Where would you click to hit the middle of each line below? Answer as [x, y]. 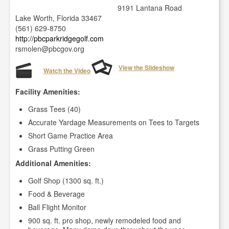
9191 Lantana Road [150, 8]
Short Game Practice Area [71, 135]
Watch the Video [67, 71]
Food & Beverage [56, 194]
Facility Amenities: [48, 91]
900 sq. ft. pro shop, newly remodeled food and [105, 220]
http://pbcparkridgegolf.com [60, 38]
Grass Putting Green [61, 149]
